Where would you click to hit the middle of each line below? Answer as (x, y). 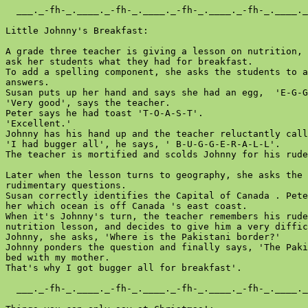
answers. (27, 82)
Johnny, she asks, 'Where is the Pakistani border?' (143, 237)
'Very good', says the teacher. (88, 103)
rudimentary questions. (66, 185)
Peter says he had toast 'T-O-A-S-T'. (104, 113)
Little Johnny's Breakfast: (77, 31)
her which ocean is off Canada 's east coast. (126, 206)
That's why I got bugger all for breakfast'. (124, 268)
